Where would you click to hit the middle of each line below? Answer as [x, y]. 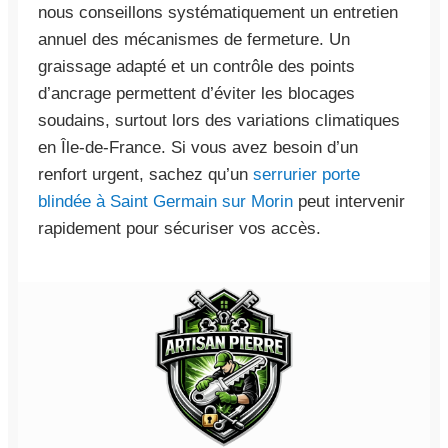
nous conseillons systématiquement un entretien [218, 12]
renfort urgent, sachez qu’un [145, 174]
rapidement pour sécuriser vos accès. [179, 228]
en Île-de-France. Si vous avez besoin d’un [198, 147]
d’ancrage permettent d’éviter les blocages [196, 93]
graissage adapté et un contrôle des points [196, 66]
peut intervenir [349, 201]
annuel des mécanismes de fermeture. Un [194, 39]
